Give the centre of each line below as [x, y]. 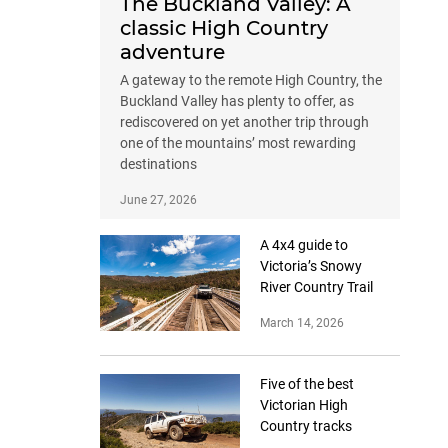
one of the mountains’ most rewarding [238, 143]
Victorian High [304, 405]
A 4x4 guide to [304, 245]
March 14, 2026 [302, 323]
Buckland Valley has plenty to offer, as [237, 101]
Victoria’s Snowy [311, 266]
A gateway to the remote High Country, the [251, 80]
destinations [158, 164]
